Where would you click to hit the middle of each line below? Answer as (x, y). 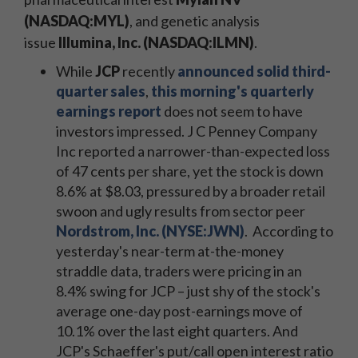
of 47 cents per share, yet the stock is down (190, 171)
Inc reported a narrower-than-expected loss (193, 151)
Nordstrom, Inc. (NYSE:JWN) (150, 231)
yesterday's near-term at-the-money (170, 251)
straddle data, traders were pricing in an (179, 271)
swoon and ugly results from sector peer (181, 211)
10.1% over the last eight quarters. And (177, 331)
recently (149, 71)
